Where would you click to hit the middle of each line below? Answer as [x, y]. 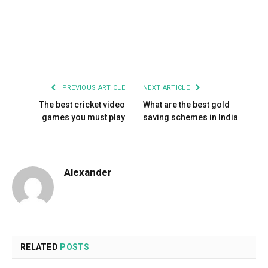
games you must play [83, 117]
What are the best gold [186, 104]
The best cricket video [82, 104]
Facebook [39, 38]
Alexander [88, 172]
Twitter [78, 38]
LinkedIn [162, 38]
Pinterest [121, 38]
